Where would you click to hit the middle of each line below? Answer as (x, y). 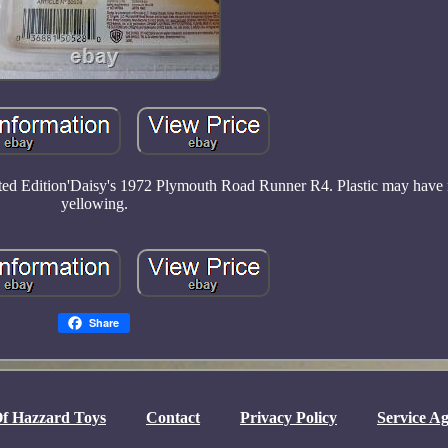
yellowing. (94, 203)
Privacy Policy (288, 417)
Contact (173, 417)
